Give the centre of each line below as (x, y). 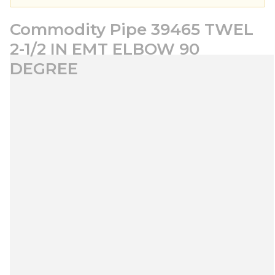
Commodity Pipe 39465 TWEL (132, 29)
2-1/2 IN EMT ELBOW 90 (105, 49)
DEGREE (44, 69)
